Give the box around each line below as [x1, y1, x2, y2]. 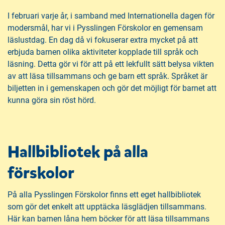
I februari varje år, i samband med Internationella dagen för [8, 11, 214, 21]
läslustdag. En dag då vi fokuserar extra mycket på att [8, 35, 198, 45]
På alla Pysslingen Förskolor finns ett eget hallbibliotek [8, 189, 201, 199]
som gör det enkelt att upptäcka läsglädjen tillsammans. [8, 201, 206, 211]
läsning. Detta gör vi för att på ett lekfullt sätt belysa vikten [8, 59, 214, 69]
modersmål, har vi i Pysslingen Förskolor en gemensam [8, 23, 203, 33]
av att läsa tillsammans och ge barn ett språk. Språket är [8, 71, 207, 81]
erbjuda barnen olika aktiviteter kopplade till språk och [8, 47, 198, 57]
